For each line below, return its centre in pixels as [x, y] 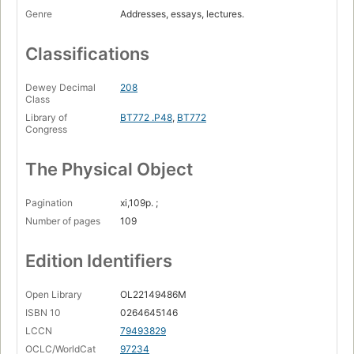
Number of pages [63, 221]
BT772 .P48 [146, 118]
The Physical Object [109, 169]
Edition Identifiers [99, 261]
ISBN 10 [43, 313]
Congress [46, 130]
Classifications [87, 54]
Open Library [54, 295]
